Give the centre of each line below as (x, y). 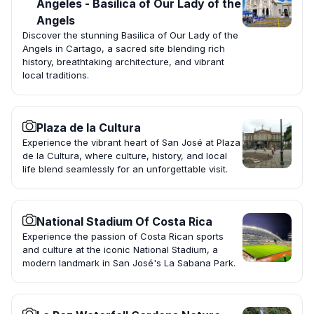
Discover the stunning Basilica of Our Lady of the (130, 35)
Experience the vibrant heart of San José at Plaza (131, 143)
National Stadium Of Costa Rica (124, 222)
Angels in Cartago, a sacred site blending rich (124, 49)
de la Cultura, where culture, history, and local (125, 156)
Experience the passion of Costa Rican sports (123, 237)
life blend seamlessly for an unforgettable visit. (125, 169)
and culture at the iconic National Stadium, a (120, 250)
